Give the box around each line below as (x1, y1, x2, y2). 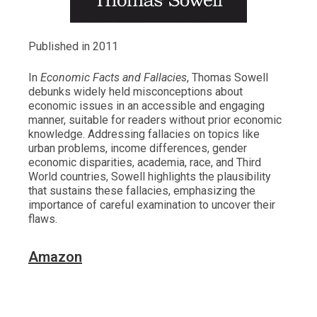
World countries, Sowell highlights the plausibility (28, 170, 271, 184)
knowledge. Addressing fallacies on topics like (28, 127, 260, 142)
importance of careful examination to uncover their (28, 198, 275, 212)
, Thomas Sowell (187, 71, 268, 85)
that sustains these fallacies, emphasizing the (28, 184, 255, 198)
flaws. (28, 212, 57, 226)
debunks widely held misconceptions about (28, 85, 243, 99)
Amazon (28, 248, 82, 266)
